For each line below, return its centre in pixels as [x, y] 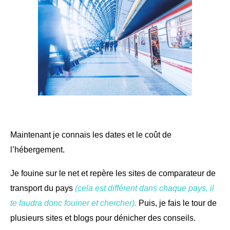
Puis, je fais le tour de [177, 203]
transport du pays [43, 188]
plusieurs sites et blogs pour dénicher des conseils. [103, 218]
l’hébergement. [37, 149]
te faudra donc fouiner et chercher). [73, 203]
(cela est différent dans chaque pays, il [145, 188]
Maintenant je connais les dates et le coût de [91, 135]
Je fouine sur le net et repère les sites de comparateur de [113, 173]
